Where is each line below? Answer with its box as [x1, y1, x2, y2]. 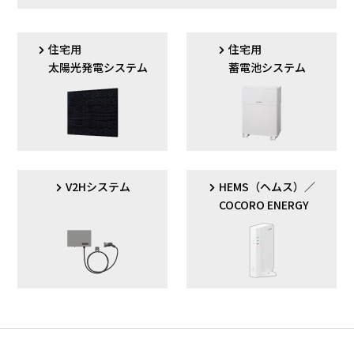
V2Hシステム [66, 178, 131, 194]
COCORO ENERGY [218, 196, 309, 213]
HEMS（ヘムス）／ [218, 178, 315, 194]
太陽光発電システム [48, 58, 149, 75]
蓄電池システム [228, 58, 306, 75]
